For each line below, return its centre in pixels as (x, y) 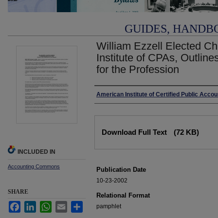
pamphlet (109, 206)
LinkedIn (47, 205)
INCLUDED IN (36, 152)
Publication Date (121, 170)
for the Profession (138, 69)
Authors (110, 95)
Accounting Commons (34, 166)
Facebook (34, 205)
